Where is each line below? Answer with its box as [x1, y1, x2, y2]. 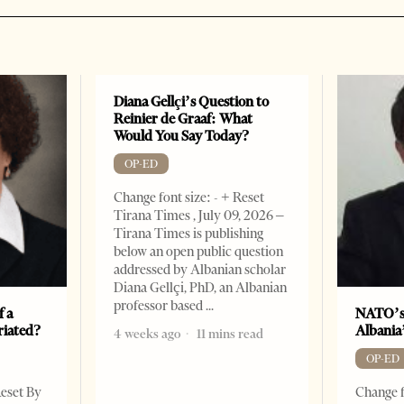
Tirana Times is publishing [114, 225, 264, 242]
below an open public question [114, 243, 284, 260]
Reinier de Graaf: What [114, 109, 253, 127]
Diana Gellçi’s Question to [114, 92, 270, 110]
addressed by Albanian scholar [114, 261, 287, 278]
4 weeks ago [114, 325, 181, 342]
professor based [114, 297, 207, 314]
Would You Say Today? [114, 126, 251, 144]
